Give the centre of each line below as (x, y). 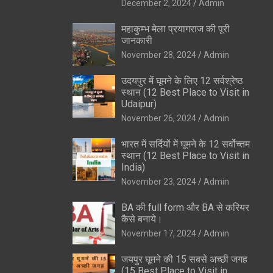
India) (133, 167)
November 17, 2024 (158, 233)
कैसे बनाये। (142, 219)
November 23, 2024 (158, 181)
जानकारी (138, 40)
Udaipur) (139, 104)
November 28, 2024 (158, 55)
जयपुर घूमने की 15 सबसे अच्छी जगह (184, 259)
